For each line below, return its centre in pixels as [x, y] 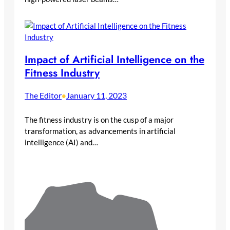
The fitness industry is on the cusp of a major [99, 119]
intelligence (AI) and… [61, 142]
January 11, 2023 [97, 95]
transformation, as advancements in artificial [100, 131]
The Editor [43, 95]
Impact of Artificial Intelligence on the [114, 59]
